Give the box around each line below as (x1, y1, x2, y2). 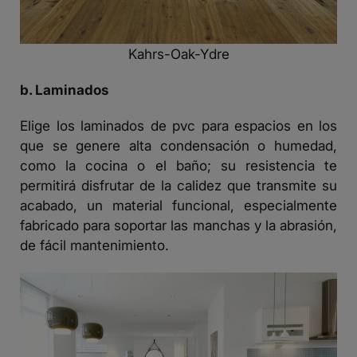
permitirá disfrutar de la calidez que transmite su (20, 177, 337, 194)
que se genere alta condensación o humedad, (20, 137, 337, 155)
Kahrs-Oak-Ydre (127, 45, 229, 63)
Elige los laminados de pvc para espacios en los (20, 117, 337, 135)
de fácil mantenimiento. (20, 237, 169, 254)
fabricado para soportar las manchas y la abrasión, (20, 217, 337, 234)
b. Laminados (20, 81, 108, 99)
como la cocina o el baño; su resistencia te (20, 157, 337, 175)
